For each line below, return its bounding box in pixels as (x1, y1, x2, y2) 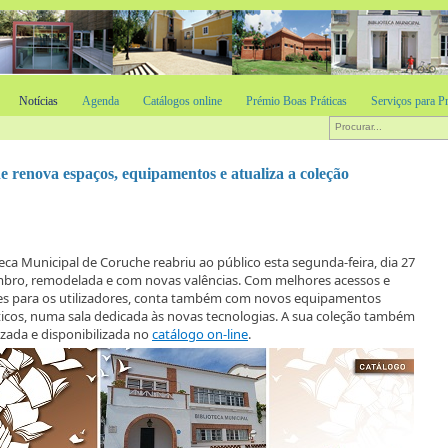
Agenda (82, 94, 119, 108)
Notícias (19, 94, 58, 108)
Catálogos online (143, 94, 222, 108)
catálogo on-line (152, 325, 248, 343)
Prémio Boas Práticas (246, 94, 347, 108)
